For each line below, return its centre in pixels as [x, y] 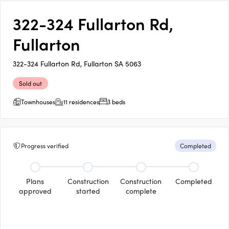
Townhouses [38, 102]
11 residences [81, 102]
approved [35, 191]
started [88, 191]
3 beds [116, 102]
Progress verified [45, 146]
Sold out [30, 83]
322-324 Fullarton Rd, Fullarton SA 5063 [77, 63]
